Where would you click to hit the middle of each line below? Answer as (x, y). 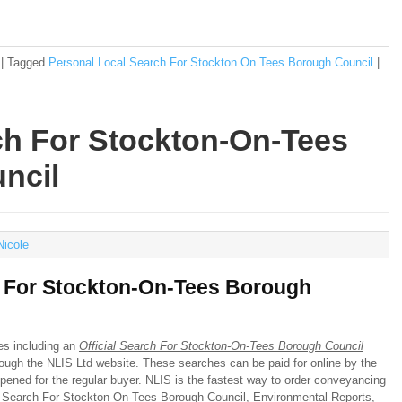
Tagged (26, 62)
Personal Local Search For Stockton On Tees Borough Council (211, 62)
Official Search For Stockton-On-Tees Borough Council (221, 346)
